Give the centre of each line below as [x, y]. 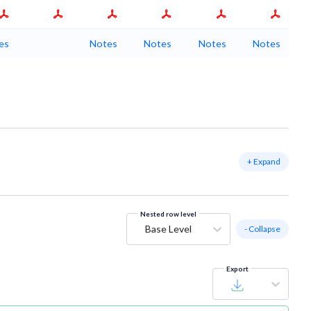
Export [237, 269]
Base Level [168, 229]
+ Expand [264, 162]
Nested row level [168, 214]
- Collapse [262, 229]
